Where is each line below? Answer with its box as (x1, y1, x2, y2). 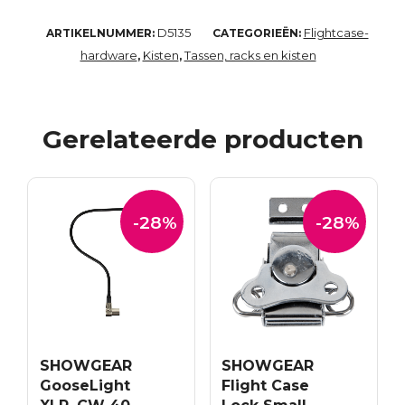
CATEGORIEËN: (212, 26, 304, 41)
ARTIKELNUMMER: (45, 26, 157, 41)
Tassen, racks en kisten (184, 48, 316, 63)
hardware (80, 48, 137, 63)
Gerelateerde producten (42, 124, 363, 155)
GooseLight (39, 376, 130, 394)
